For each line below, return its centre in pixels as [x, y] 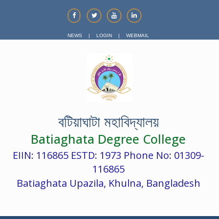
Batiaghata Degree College [108, 139]
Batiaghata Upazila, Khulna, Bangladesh [108, 183]
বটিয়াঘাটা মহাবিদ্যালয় [108, 122]
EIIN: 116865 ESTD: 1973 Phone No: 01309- [108, 155]
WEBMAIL [138, 35]
